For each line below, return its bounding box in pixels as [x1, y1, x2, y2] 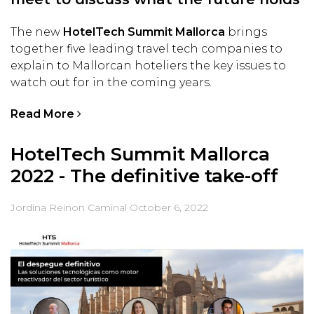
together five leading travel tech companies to [11, 41, 282, 55]
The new [11, 25, 63, 39]
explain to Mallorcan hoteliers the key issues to [11, 58, 286, 72]
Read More [11, 107, 77, 121]
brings [225, 25, 267, 39]
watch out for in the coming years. [11, 75, 212, 89]
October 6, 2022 [130, 200, 208, 214]
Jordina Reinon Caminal [11, 200, 127, 214]
